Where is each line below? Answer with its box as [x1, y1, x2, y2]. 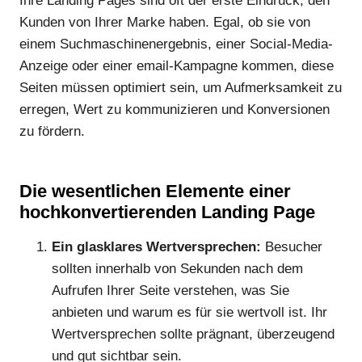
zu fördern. [19, 123, 85, 139]
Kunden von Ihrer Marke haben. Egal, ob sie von [19, 14, 310, 30]
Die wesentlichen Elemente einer [19, 180, 291, 201]
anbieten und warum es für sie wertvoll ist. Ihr [52, 304, 327, 320]
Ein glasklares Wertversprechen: [52, 238, 261, 255]
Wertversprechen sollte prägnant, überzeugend [52, 326, 335, 342]
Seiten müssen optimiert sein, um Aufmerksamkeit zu [19, 79, 342, 95]
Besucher [261, 238, 322, 255]
